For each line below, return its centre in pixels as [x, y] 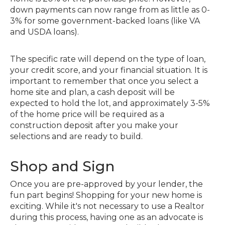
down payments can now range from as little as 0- [110, 10]
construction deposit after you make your [94, 125]
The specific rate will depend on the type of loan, [108, 59]
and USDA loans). [45, 32]
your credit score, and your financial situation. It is [109, 70]
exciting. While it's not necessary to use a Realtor [107, 206]
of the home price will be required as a [87, 114]
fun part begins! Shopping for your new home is [106, 195]
